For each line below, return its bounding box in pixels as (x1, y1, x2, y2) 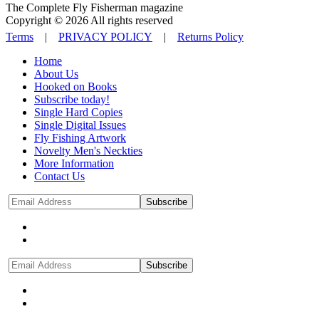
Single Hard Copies (34, 106, 122, 119)
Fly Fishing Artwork (34, 132, 126, 145)
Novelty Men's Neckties (34, 145, 142, 157)
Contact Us (34, 170, 85, 183)
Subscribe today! (34, 93, 110, 106)
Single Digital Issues (34, 119, 126, 132)
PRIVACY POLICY (58, 31, 152, 43)
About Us (34, 68, 78, 80)
